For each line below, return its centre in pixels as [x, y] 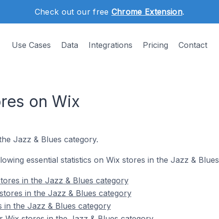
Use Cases [31, 45]
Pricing [155, 45]
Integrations [110, 45]
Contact [193, 45]
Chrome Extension [147, 12]
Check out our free [73, 12]
